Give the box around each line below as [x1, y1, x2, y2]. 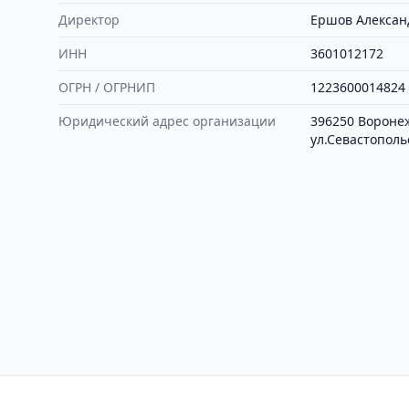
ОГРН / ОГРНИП [58, 79, 155, 96]
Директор [58, 11, 120, 28]
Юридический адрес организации [58, 112, 276, 130]
